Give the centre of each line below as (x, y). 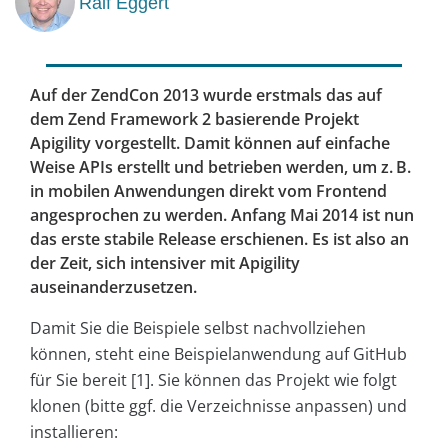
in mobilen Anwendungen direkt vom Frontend (208, 191)
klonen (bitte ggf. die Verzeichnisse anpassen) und (218, 406)
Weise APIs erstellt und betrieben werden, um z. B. (220, 167)
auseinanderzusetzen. (113, 287)
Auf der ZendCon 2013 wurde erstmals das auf (206, 95)
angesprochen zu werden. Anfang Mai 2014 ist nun (222, 215)
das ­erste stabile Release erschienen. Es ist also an (219, 239)
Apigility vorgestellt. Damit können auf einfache (210, 143)
